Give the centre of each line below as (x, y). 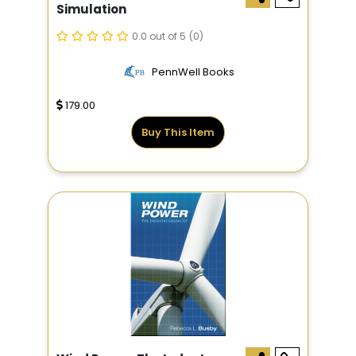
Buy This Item (178, 133)
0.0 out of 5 (159, 37)
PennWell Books (193, 72)
